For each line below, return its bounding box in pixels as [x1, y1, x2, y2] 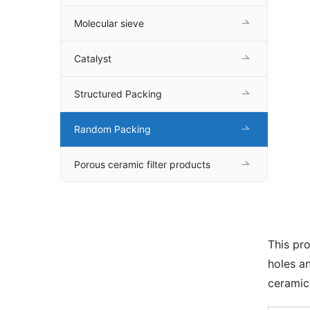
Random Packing [74, 123, 151, 136]
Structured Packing [74, 88, 162, 100]
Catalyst [74, 53, 111, 65]
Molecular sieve [74, 17, 144, 30]
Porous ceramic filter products [74, 158, 210, 171]
